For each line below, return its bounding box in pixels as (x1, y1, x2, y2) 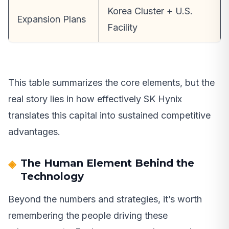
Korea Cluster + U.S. (107, 6, 193, 17)
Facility (107, 22, 138, 33)
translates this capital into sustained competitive (8, 110, 211, 121)
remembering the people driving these (8, 210, 168, 221)
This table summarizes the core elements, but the (8, 77, 215, 88)
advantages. (8, 126, 60, 138)
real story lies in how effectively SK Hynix (8, 94, 182, 105)
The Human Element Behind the (20, 157, 194, 170)
